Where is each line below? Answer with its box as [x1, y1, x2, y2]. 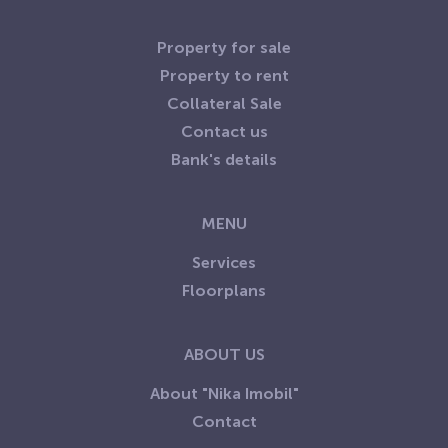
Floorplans [182, 281, 266, 301]
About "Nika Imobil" [149, 384, 299, 404]
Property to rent [159, 66, 289, 86]
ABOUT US [183, 345, 265, 365]
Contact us [180, 122, 268, 142]
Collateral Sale [166, 94, 282, 114]
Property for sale [157, 38, 291, 58]
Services [192, 253, 256, 273]
